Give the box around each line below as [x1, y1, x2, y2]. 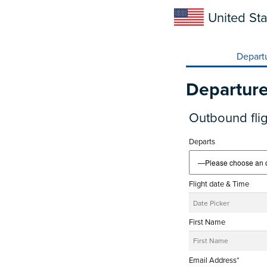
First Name [189, 216, 225, 228]
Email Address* [189, 254, 239, 265]
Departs [189, 136, 215, 147]
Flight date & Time [189, 178, 249, 190]
